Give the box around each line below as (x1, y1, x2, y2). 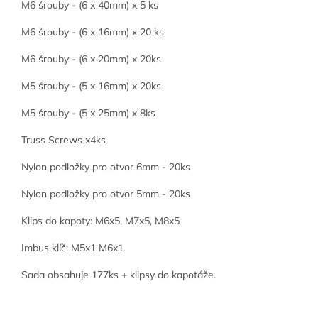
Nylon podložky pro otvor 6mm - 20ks (21, 160, 190, 174)
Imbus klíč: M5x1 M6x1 (21, 241, 124, 255)
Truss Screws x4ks (21, 133, 106, 147)
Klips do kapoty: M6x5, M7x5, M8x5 (21, 214, 180, 228)
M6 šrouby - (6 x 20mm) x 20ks (21, 53, 161, 66)
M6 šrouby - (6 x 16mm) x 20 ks (21, 26, 164, 39)
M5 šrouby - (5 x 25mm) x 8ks (21, 106, 155, 120)
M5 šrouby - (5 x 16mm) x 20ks (21, 79, 161, 93)
